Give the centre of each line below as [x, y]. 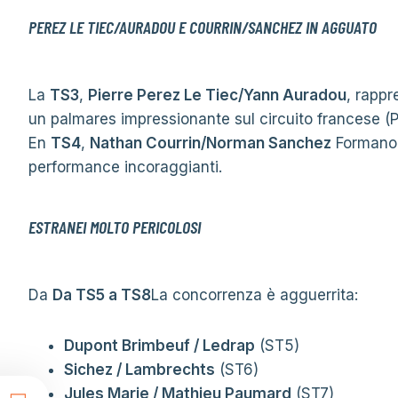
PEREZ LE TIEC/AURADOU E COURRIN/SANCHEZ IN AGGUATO [203, 27]
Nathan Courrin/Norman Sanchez [211, 143]
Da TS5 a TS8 [102, 295]
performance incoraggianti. [125, 167]
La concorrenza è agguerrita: [255, 295]
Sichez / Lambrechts [139, 370]
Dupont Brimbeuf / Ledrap [159, 346]
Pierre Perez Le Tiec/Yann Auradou [217, 95]
